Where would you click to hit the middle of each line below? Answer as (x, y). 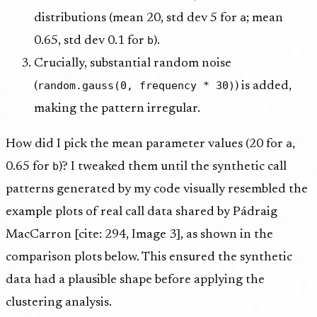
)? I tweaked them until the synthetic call (173, 167)
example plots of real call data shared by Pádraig (142, 212)
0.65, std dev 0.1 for (91, 41)
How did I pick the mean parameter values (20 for (146, 144)
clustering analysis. (59, 302)
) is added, (263, 86)
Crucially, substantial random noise (133, 63)
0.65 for (29, 167)
